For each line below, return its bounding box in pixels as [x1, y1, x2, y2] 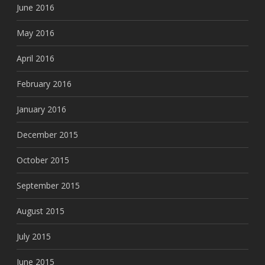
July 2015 [17, 231, 51, 242]
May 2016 [17, 27, 54, 38]
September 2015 [17, 180, 80, 191]
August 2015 [17, 205, 64, 216]
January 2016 [17, 104, 66, 115]
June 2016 [17, 2, 54, 13]
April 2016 [17, 53, 54, 64]
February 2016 [17, 78, 72, 89]
